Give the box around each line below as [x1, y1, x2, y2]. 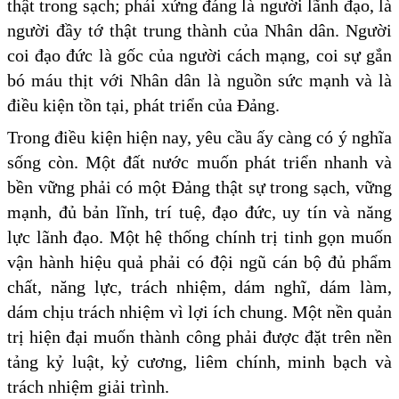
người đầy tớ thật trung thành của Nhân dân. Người [7, 20, 392, 40]
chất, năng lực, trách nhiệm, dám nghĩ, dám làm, [7, 276, 392, 297]
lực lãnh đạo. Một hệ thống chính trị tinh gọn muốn [7, 226, 392, 247]
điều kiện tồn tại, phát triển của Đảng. [7, 94, 280, 115]
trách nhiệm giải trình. [7, 376, 169, 396]
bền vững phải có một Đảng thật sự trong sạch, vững [7, 176, 392, 197]
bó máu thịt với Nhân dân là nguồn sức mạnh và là [7, 69, 392, 90]
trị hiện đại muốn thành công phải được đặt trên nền [7, 326, 392, 346]
